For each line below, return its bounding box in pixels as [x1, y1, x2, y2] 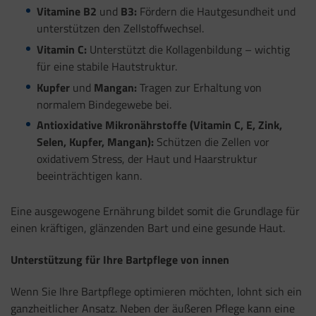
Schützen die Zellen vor [153, 133, 269, 151]
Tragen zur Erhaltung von [136, 78, 262, 96]
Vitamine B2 [36, 3, 99, 20]
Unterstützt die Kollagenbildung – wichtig [86, 40, 290, 58]
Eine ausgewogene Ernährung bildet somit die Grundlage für [11, 202, 300, 220]
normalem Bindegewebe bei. [36, 95, 171, 113]
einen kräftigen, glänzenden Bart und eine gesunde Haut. [11, 219, 285, 237]
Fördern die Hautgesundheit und [136, 3, 296, 20]
